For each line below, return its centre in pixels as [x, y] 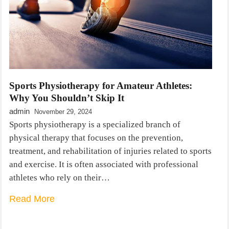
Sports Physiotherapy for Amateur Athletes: [101, 85]
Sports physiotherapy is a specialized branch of [95, 124]
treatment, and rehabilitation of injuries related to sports [110, 151]
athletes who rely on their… [60, 177]
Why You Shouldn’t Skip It [67, 98]
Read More [32, 199]
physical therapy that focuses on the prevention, [96, 138]
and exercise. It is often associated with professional [104, 164]
